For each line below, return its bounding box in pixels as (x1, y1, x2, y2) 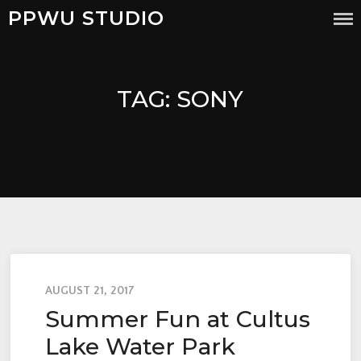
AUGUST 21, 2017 (44, 284, 135, 297)
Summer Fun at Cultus (44, 304, 310, 333)
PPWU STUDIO (8, 6, 164, 30)
